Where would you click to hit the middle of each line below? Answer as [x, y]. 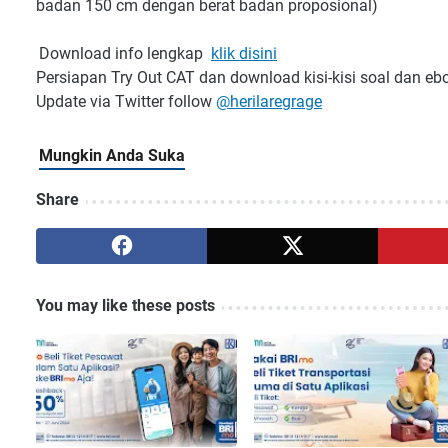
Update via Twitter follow [126, 101]
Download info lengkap [125, 53]
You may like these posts [125, 305]
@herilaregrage [269, 101]
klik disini [244, 53]
